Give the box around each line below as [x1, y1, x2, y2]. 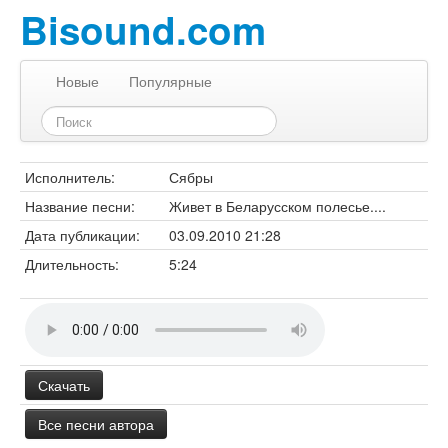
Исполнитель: [25, 167, 115, 187]
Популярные [129, 71, 212, 91]
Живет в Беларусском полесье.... [169, 196, 386, 216]
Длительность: [25, 254, 119, 274]
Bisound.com [20, 2, 266, 57]
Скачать [38, 375, 90, 395]
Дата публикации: [25, 225, 140, 245]
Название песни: [25, 196, 135, 216]
